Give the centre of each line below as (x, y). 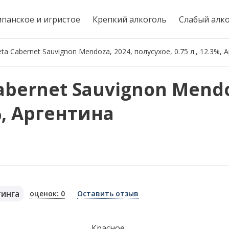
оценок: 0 (48, 193)
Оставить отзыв (108, 193)
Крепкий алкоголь (130, 19)
